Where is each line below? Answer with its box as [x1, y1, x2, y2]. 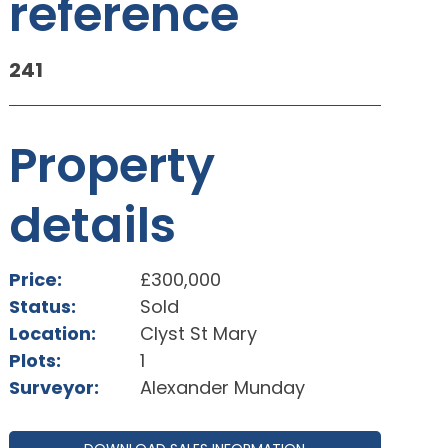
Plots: [8, 348, 61, 373]
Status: [8, 294, 76, 319]
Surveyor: [8, 375, 99, 400]
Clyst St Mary [139, 321, 257, 346]
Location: [8, 321, 96, 346]
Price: [8, 267, 62, 292]
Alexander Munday [139, 375, 305, 400]
